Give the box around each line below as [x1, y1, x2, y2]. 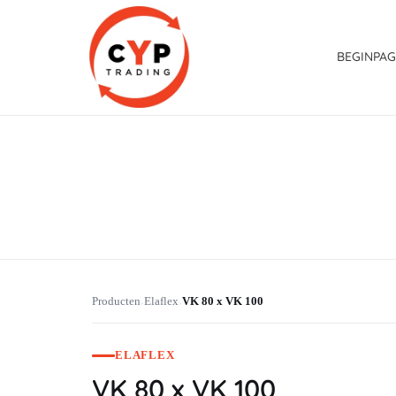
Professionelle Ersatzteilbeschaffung [95, 161, 108, 174]
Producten [92, 295, 141, 308]
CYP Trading [103, 158, 124, 182]
